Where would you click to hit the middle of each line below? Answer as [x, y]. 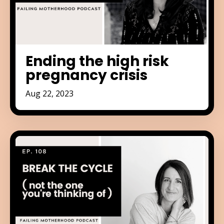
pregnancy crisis [86, 75]
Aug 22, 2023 [49, 93]
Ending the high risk [97, 61]
